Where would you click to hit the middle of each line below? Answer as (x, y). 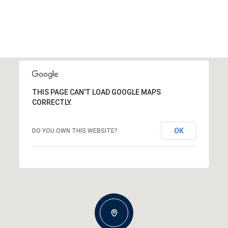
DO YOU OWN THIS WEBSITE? (75, 131)
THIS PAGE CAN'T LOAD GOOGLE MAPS (96, 92)
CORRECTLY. (52, 103)
